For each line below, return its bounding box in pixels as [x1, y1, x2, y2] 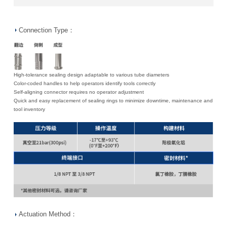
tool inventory [13, 106, 45, 112]
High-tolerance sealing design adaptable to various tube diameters [13, 72, 169, 78]
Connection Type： [18, 27, 74, 34]
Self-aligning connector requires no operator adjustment [13, 89, 144, 95]
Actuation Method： [18, 211, 77, 218]
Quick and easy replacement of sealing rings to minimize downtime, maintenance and [13, 98, 213, 104]
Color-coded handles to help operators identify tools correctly [13, 81, 156, 87]
